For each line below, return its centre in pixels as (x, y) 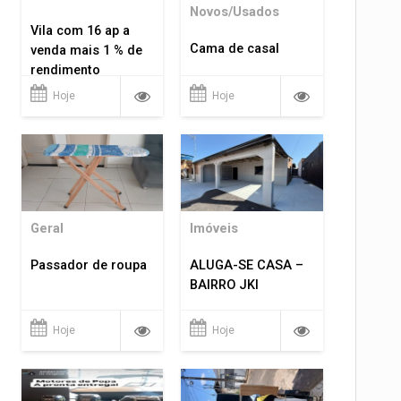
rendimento (65, 71)
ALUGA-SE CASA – (247, 265)
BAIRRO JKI (225, 285)
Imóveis (214, 228)
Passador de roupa (88, 265)
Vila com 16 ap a (80, 31)
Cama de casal (235, 49)
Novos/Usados (235, 13)
